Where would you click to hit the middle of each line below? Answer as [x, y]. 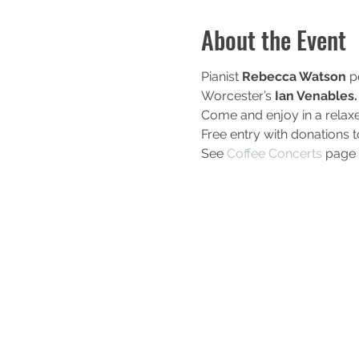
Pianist [220, 77]
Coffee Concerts [274, 153]
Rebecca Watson [292, 77]
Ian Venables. [314, 96]
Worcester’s [236, 96]
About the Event [273, 40]
